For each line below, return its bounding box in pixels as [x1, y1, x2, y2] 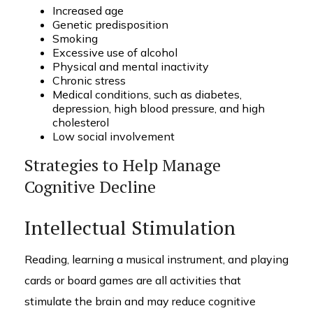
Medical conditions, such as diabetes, [52, 87, 242, 101]
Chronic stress [52, 73, 126, 87]
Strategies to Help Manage [24, 154, 221, 176]
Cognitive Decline [24, 175, 156, 198]
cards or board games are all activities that [24, 273, 241, 287]
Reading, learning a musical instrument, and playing [24, 252, 289, 266]
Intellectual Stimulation [24, 214, 235, 240]
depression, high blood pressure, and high [52, 101, 265, 115]
